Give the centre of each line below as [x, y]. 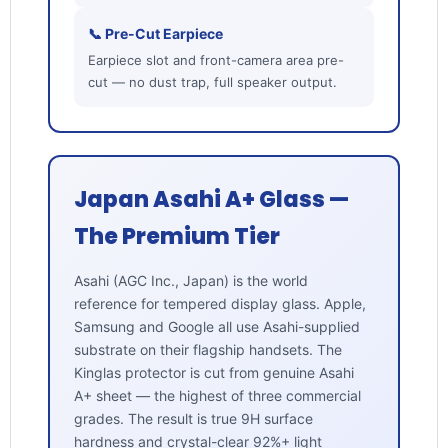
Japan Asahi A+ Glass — [211, 200]
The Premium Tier [176, 237]
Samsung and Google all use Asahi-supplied [216, 327]
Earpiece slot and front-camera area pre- [215, 60]
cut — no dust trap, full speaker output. [212, 82]
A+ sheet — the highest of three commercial [217, 396]
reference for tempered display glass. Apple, [219, 304]
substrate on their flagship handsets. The [207, 350]
